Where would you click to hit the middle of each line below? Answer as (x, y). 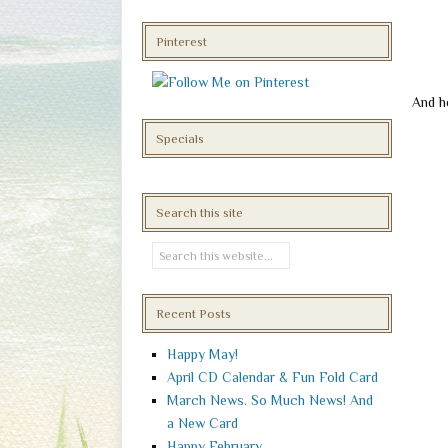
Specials (180, 139)
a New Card (202, 423)
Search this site (199, 213)
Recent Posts (193, 314)
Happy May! (202, 354)
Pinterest (181, 42)
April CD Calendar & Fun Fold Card (272, 377)
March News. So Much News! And (270, 400)
